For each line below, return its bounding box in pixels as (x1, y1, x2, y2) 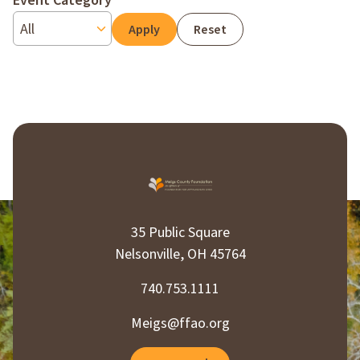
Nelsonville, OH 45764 (114, 244, 246, 265)
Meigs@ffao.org (130, 313, 230, 334)
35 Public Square (130, 223, 230, 243)
